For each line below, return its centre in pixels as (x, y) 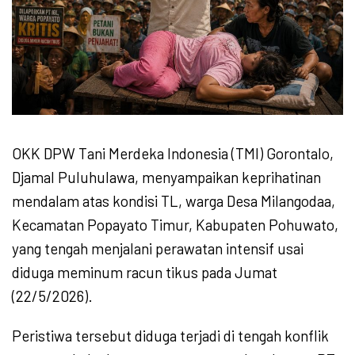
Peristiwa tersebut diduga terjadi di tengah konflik (170, 335)
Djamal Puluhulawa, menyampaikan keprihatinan (166, 177)
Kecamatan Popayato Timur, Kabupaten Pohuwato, (175, 224)
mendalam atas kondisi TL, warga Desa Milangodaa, (174, 200)
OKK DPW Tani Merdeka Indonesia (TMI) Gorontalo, (173, 153)
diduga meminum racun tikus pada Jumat (145, 272)
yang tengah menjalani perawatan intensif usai (158, 248)
